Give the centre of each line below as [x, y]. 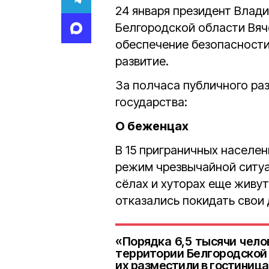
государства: [151, 102]
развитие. [142, 61]
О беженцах [152, 126]
